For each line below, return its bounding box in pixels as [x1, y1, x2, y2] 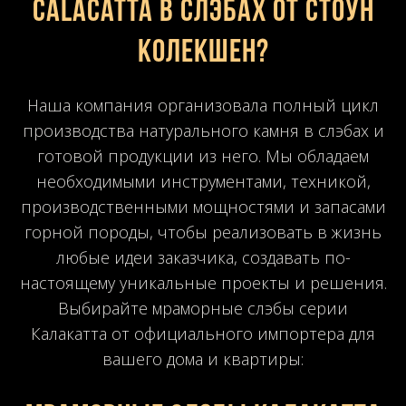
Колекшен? [137, 36, 269, 70]
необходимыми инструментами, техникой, [35, 169, 371, 192]
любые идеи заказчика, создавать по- [55, 246, 351, 268]
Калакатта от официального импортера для [31, 322, 375, 344]
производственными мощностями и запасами [20, 195, 386, 217]
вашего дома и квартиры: [102, 347, 304, 370]
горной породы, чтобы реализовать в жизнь [24, 220, 382, 243]
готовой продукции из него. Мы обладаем [37, 144, 369, 167]
